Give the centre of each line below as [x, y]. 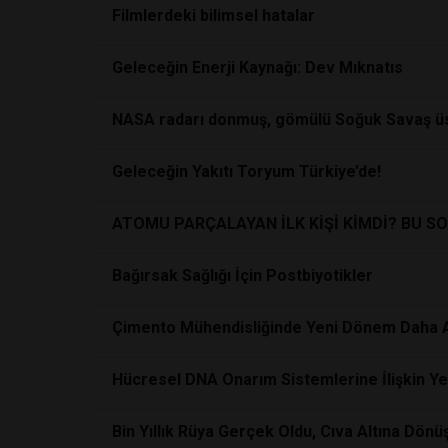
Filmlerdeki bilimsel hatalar [213, 15]
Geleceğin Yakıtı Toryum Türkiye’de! [246, 171]
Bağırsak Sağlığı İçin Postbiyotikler [242, 275]
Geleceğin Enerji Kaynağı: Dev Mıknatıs [257, 67]
